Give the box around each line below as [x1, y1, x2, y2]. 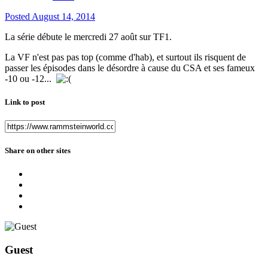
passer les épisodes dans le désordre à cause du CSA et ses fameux [5, 62, 255, 73]
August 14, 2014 [32, 11, 95, 22]
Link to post [5, 97, 45, 106]
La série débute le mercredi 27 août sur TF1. [5, 31, 172, 42]
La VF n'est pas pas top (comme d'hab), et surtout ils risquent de [5, 51, 246, 62]
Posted [5, 11, 32, 22]
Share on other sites [5, 146, 71, 156]
